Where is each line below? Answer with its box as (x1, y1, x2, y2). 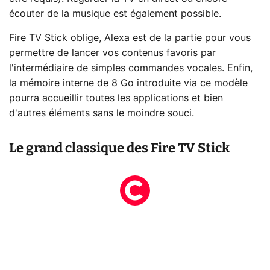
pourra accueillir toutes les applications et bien (9, 93, 223, 104)
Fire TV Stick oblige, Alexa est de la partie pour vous (9, 33, 251, 43)
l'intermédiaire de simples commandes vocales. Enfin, (9, 63, 253, 74)
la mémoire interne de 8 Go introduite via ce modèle (9, 78, 248, 89)
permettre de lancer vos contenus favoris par (9, 48, 216, 58)
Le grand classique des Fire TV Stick (9, 140, 230, 157)
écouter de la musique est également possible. (9, 9, 221, 19)
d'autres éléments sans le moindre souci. (9, 108, 194, 119)
